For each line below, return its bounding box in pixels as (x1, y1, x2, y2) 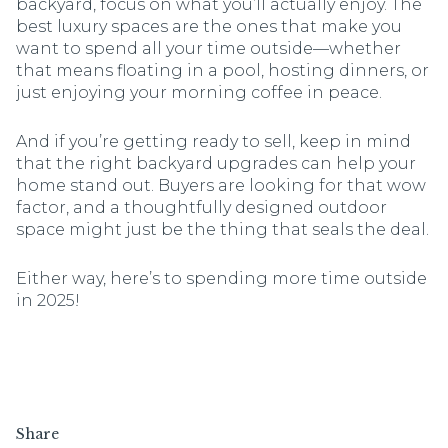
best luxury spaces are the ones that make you (16, 17, 402, 37)
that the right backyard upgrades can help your (16, 153, 416, 173)
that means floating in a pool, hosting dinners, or (16, 61, 429, 81)
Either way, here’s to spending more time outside (16, 268, 427, 288)
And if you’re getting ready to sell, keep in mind (16, 131, 411, 151)
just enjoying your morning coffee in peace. (16, 83, 382, 103)
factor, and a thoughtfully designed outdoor (16, 197, 387, 217)
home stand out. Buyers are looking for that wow (16, 175, 426, 195)
